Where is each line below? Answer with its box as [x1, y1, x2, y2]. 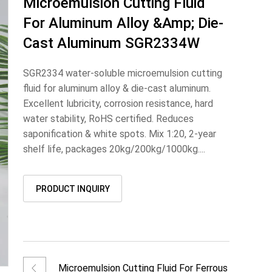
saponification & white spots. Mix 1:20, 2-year [23, 128, 217, 140]
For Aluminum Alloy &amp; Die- [23, 15, 224, 32]
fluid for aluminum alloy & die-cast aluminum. [23, 83, 211, 94]
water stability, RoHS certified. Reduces [23, 113, 194, 124]
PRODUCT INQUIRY [35, 183, 110, 194]
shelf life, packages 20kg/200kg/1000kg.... [23, 143, 206, 155]
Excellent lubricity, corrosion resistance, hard [23, 98, 214, 109]
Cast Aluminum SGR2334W [23, 35, 200, 52]
